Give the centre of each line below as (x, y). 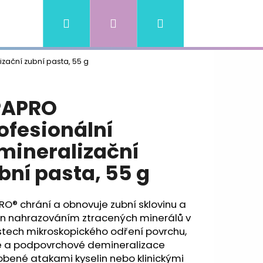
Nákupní (188, 23)
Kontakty (109, 23)
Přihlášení (146, 23)
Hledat (90, 23)
